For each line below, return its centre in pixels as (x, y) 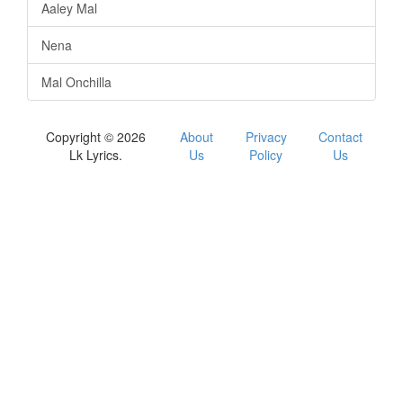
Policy (266, 154)
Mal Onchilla (76, 81)
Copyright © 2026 (96, 136)
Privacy (266, 136)
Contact (340, 136)
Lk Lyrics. (96, 154)
